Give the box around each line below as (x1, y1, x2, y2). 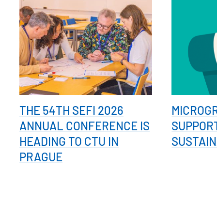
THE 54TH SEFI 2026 (19, 103, 124, 118)
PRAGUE (19, 150, 62, 164)
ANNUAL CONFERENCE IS (19, 119, 150, 133)
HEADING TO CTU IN (19, 134, 119, 149)
